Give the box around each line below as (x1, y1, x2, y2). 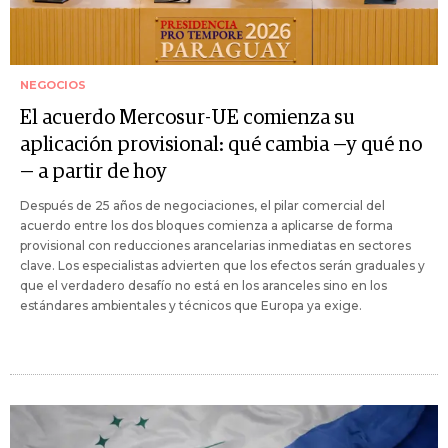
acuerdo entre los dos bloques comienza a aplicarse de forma (20, 218, 393, 234)
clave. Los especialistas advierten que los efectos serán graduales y (20, 258, 425, 274)
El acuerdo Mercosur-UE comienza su (20, 108, 355, 129)
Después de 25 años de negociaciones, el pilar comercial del (20, 198, 385, 214)
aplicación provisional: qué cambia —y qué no (20, 135, 422, 156)
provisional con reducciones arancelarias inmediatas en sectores (20, 238, 411, 254)
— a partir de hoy (20, 162, 167, 183)
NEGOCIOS (20, 78, 86, 93)
